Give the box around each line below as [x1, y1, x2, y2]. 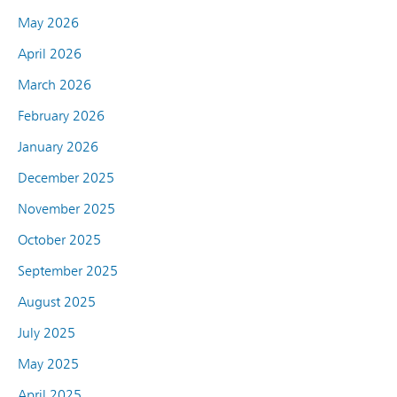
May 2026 [18, 13, 79, 31]
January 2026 [18, 137, 98, 155]
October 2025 [18, 230, 101, 248]
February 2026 [18, 106, 105, 124]
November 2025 [18, 199, 115, 217]
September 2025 [18, 261, 118, 279]
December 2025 [18, 168, 114, 186]
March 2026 [18, 75, 91, 93]
